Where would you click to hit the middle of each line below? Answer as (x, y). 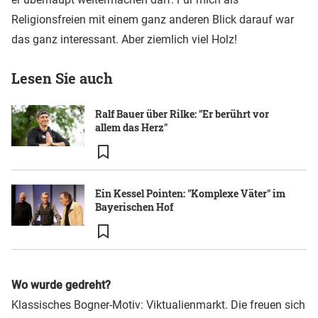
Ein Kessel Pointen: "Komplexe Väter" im (190, 194)
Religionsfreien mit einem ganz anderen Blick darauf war (153, 20)
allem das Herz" (131, 128)
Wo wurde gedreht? (61, 285)
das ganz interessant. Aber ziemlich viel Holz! (124, 40)
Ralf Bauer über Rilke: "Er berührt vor (182, 114)
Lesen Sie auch (62, 78)
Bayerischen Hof (134, 207)
